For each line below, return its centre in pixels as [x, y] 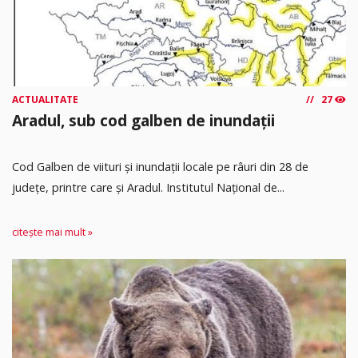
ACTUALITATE [45, 100]
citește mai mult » [52, 233]
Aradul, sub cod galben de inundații [143, 121]
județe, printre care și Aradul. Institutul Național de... [148, 187]
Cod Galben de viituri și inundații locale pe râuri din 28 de [160, 166]
